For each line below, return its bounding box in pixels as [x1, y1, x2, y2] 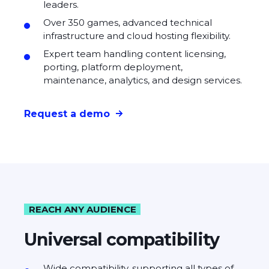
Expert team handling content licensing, [43, 48, 226, 60]
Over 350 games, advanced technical [43, 17, 212, 29]
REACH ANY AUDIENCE [28, 203, 136, 215]
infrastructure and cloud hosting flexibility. [43, 30, 231, 42]
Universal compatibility [24, 229, 219, 250]
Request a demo [24, 107, 110, 119]
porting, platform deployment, [43, 61, 183, 73]
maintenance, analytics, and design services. [43, 74, 242, 86]
